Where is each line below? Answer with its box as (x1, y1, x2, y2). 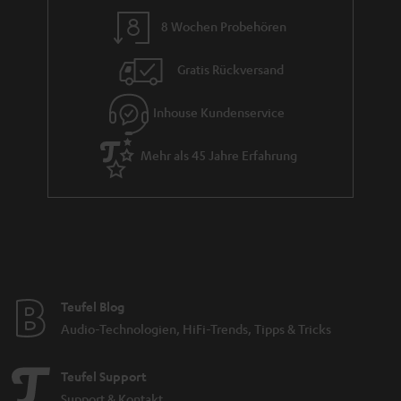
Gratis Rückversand (177, 61, 285, 78)
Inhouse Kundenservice (152, 104, 285, 121)
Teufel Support (61, 367, 147, 385)
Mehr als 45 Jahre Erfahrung (140, 147, 297, 164)
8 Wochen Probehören (161, 18, 287, 35)
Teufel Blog (61, 297, 124, 315)
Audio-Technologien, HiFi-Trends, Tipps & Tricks (61, 320, 331, 337)
